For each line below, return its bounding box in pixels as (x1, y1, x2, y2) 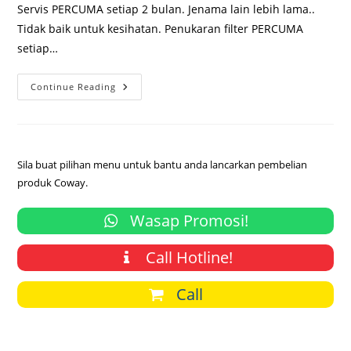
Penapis (115, 90, 163, 105)
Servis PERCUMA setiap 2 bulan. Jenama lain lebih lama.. (17, 2, 316, 16)
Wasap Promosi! (126, 210, 248, 231)
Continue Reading (31, 81, 117, 92)
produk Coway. (17, 175, 89, 190)
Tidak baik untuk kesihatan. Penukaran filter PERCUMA (17, 21, 304, 36)
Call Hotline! (142, 247, 233, 268)
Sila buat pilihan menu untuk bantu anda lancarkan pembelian (17, 157, 308, 172)
